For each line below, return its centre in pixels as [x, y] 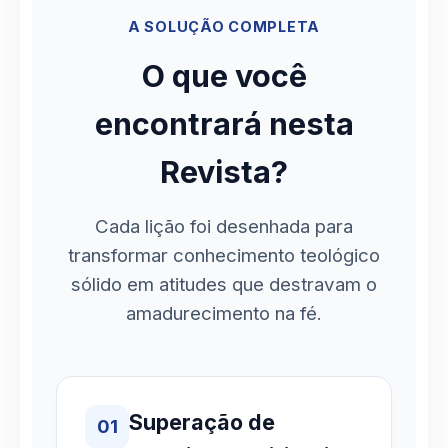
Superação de [202, 421]
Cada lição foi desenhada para [224, 226]
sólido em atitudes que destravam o [224, 284]
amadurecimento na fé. [224, 313]
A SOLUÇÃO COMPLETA [223, 26]
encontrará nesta [224, 123]
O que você [224, 75]
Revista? [224, 171]
